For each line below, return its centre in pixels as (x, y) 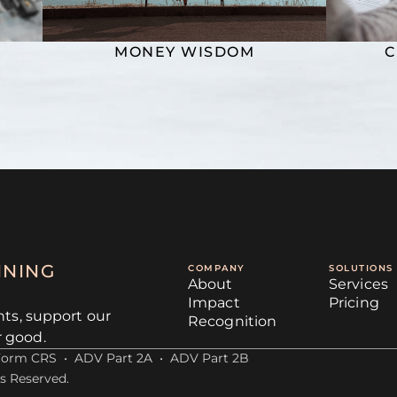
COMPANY (217, 268)
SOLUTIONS (361, 268)
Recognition (233, 321)
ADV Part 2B (210, 358)
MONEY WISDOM (184, 51)
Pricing (354, 302)
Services (358, 284)
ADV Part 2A (113, 358)
